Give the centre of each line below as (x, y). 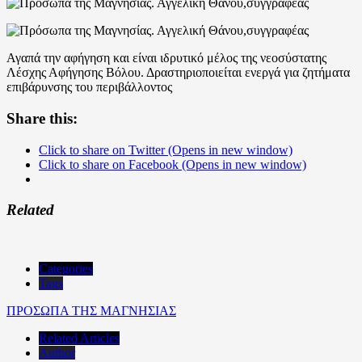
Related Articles (79, 339)
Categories (66, 269)
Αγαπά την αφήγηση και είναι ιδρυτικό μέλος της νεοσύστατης (166, 58)
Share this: (42, 118)
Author (57, 353)
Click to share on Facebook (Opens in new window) (173, 164)
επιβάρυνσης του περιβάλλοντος (89, 87)
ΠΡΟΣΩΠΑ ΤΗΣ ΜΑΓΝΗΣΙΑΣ (91, 311)
